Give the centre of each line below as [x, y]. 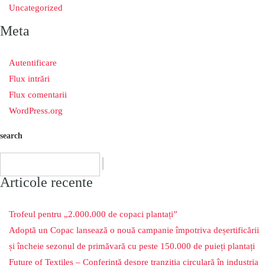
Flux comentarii [38, 95]
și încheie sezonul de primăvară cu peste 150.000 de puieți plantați [132, 246]
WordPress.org [36, 111]
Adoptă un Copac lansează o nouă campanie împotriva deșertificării [134, 230]
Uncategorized [36, 8]
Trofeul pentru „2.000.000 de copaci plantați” [93, 214]
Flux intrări [29, 79]
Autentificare [33, 63]
